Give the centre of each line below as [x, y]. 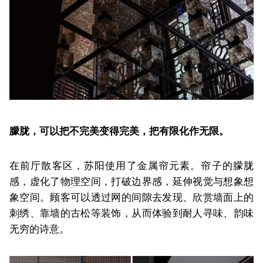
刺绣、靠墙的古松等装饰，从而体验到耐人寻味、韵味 [131, 213]
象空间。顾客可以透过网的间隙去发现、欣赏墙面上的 [131, 198]
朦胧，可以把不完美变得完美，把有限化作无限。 [119, 131]
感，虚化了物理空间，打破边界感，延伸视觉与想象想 [131, 182]
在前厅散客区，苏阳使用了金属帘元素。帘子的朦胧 [131, 166]
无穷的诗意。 [39, 229]
